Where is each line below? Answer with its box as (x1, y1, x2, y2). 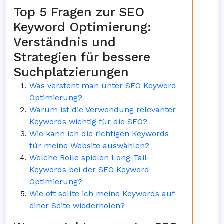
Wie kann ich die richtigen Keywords (29, 129, 169, 138)
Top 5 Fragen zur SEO (13, 5, 144, 19)
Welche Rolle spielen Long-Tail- (29, 153, 150, 162)
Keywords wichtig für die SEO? (29, 117, 147, 126)
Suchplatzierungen (13, 65, 129, 79)
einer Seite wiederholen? (29, 201, 125, 210)
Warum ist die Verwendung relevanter (29, 105, 176, 114)
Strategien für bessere (13, 50, 150, 64)
